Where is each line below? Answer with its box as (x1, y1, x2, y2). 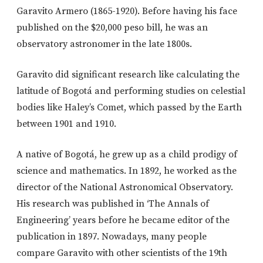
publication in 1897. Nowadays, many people (16, 230, 207, 242)
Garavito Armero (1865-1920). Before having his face (16, 5, 237, 17)
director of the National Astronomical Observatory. (16, 181, 233, 193)
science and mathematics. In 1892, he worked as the (16, 164, 237, 177)
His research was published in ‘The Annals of (16, 197, 209, 210)
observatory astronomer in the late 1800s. (16, 38, 192, 50)
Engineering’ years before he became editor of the (16, 214, 230, 226)
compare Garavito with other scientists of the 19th (16, 247, 227, 259)
